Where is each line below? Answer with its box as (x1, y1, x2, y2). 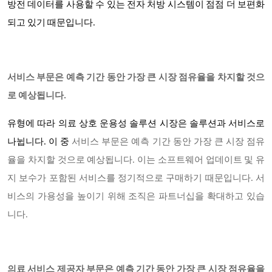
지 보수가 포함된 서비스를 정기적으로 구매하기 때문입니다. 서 (7, 174, 265, 183)
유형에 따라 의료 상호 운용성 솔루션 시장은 (7, 120, 189, 129)
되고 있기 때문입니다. (7, 19, 95, 28)
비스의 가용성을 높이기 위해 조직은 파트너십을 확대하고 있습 (7, 192, 265, 202)
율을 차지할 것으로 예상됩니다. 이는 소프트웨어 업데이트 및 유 (7, 156, 265, 165)
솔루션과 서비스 (189, 120, 256, 129)
